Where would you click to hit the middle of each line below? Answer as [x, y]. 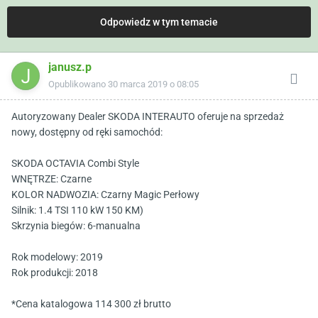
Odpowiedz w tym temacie [159, 22]
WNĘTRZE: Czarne [51, 179]
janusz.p [70, 67]
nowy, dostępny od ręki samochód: [87, 132]
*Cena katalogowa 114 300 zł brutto [91, 304]
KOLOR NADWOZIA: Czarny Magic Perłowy [105, 195]
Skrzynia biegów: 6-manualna [76, 226]
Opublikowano [78, 84]
